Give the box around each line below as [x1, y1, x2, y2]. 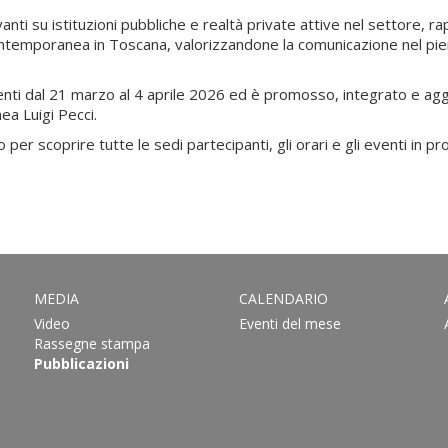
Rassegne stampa [33, 333, 150, 353]
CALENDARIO [238, 288, 328, 308]
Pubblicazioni [33, 353, 129, 373]
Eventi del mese [238, 313, 341, 333]
